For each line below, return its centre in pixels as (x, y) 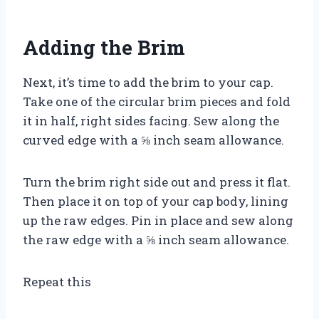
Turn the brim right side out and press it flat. (157, 182)
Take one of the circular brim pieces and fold (157, 101)
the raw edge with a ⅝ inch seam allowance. (156, 239)
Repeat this (57, 281)
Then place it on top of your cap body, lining (156, 201)
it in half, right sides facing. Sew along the (151, 120)
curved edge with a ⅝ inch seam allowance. (153, 140)
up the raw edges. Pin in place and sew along (158, 220)
